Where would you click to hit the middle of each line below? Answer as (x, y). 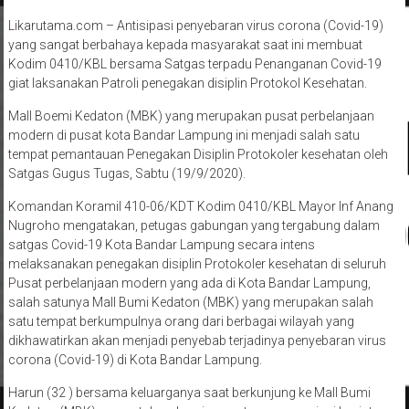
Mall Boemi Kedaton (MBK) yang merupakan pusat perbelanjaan (191, 116)
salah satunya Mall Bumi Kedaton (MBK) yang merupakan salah (190, 303)
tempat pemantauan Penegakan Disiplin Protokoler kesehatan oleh (198, 155)
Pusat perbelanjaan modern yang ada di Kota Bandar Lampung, (189, 283)
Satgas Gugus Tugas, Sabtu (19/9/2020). (126, 174)
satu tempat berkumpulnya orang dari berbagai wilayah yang (181, 322)
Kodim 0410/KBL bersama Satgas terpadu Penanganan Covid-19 (194, 64)
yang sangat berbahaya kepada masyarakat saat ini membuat (185, 45)
